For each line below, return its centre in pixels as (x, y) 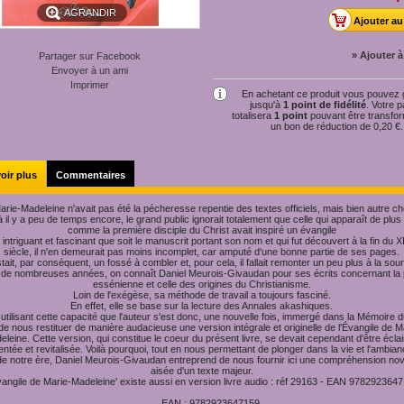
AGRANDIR (91, 13)
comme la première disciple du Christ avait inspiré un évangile (202, 230)
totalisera (253, 115)
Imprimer (89, 85)
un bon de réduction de (322, 126)
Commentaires (91, 175)
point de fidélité (327, 105)
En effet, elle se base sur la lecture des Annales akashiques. (202, 306)
